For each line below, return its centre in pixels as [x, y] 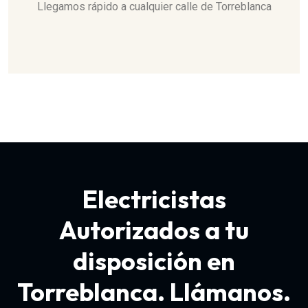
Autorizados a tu [154, 230]
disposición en [154, 261]
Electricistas [154, 199]
